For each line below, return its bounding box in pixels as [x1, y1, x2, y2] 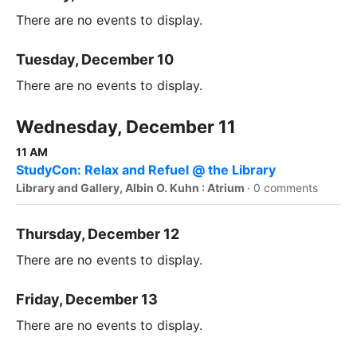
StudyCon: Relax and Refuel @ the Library [16, 161, 276, 178]
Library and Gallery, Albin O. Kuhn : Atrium [16, 180, 247, 194]
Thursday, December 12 [16, 225, 179, 242]
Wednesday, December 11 [16, 116, 236, 137]
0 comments [253, 180, 318, 194]
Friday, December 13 [16, 290, 158, 308]
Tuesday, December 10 [16, 50, 174, 68]
